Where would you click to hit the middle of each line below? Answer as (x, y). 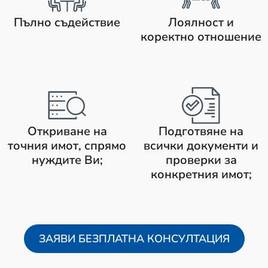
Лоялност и (201, 22)
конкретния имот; (201, 174)
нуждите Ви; (67, 160)
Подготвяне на (201, 131)
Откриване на (67, 131)
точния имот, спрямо (67, 146)
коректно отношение (201, 37)
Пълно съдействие (67, 22)
